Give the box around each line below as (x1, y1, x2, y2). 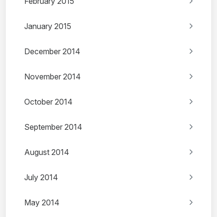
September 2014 (24, 122, 82, 132)
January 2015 (24, 21, 71, 31)
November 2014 (24, 72, 81, 82)
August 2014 (24, 147, 69, 157)
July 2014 (24, 172, 58, 183)
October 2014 (24, 97, 73, 107)
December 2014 (24, 46, 80, 57)
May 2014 (24, 198, 60, 208)
